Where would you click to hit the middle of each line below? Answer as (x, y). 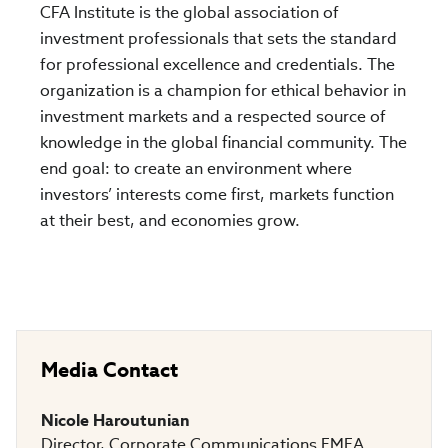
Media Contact (109, 370)
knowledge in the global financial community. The (223, 142)
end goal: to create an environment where (196, 168)
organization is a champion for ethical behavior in (223, 90)
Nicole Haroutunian (115, 420)
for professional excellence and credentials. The (217, 64)
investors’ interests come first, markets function (217, 194)
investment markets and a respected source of (213, 116)
